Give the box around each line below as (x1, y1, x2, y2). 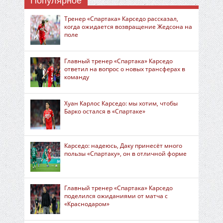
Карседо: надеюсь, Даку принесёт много (64, 141, 182, 150)
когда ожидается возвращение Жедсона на (64, 22, 192, 31)
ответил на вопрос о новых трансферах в (64, 65, 185, 73)
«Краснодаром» (64, 200, 110, 208)
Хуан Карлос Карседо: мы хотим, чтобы (64, 99, 178, 108)
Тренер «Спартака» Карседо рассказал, (64, 14, 178, 23)
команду (64, 73, 89, 81)
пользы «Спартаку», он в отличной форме (64, 149, 187, 158)
